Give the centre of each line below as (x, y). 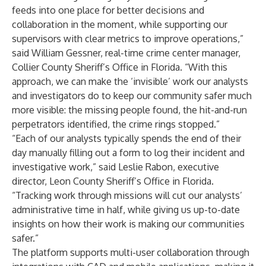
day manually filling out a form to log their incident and (128, 153)
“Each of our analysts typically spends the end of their (126, 138)
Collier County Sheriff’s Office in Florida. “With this (120, 67)
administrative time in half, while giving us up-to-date (126, 210)
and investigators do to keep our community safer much (132, 96)
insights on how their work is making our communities (128, 224)
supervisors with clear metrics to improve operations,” (128, 39)
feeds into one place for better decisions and (108, 10)
